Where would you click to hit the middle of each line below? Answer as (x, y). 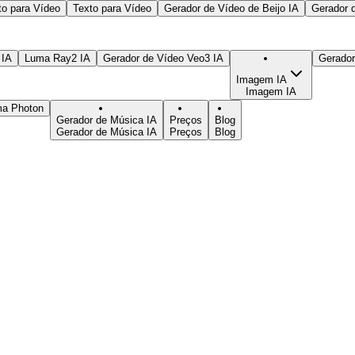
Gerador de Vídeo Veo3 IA (163, 58)
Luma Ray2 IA (57, 58)
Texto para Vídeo (112, 8)
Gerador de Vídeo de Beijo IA (231, 8)
